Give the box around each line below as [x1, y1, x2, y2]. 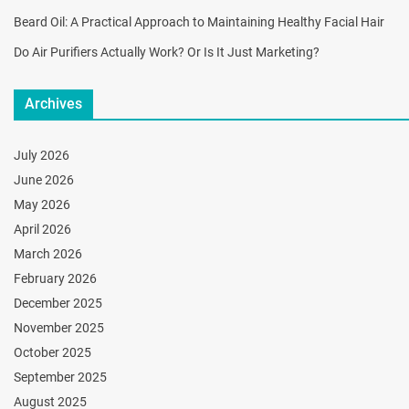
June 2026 [14, 172, 74, 187]
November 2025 [14, 320, 104, 335]
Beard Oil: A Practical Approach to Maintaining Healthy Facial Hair [14, 14, 384, 29]
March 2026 [14, 246, 82, 261]
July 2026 [14, 147, 69, 163]
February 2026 [14, 270, 97, 286]
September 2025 [14, 369, 107, 384]
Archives [25, 94, 82, 112]
